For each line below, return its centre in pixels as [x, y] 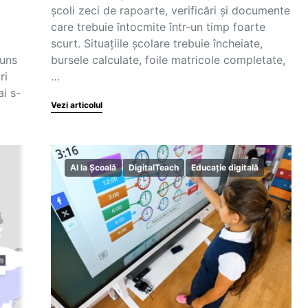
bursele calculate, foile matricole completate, [168, 60]
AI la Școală [93, 167]
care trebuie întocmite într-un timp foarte [158, 27]
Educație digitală [225, 167]
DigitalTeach [154, 167]
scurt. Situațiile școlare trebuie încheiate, [157, 43]
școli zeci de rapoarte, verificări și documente [170, 10]
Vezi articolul [77, 105]
